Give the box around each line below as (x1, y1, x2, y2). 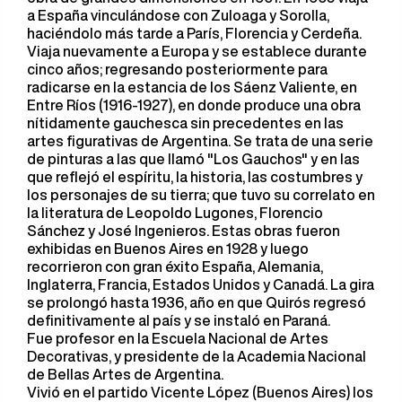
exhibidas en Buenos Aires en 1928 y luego (27, 241, 309, 256)
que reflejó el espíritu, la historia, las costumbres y (27, 170, 363, 184)
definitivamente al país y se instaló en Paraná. (27, 313, 330, 328)
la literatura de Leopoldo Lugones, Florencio (27, 205, 323, 220)
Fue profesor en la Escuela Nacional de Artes (27, 331, 328, 345)
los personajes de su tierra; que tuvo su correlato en (27, 188, 375, 202)
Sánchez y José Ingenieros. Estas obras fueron (27, 223, 340, 238)
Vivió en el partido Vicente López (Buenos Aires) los (27, 385, 373, 399)
